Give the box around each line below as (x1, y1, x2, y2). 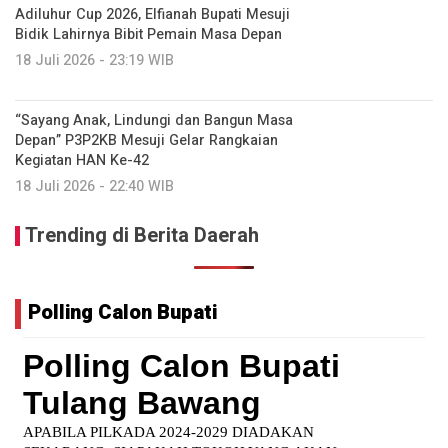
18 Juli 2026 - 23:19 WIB (15, 50, 174, 71)
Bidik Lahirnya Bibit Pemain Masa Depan (15, 24, 282, 45)
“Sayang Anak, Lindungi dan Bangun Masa (15, 110, 293, 131)
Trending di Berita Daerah (25, 221, 259, 250)
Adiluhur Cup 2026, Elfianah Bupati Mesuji (15, 4, 290, 25)
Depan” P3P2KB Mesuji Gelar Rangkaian (15, 130, 278, 151)
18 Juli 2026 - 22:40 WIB (15, 176, 174, 197)
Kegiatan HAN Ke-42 (15, 150, 149, 171)
